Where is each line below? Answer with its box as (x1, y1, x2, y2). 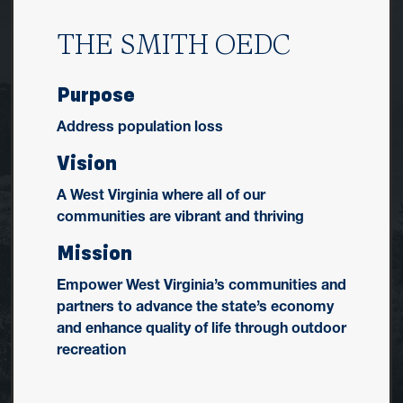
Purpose (57, 84, 135, 107)
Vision (57, 152, 117, 175)
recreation (57, 340, 126, 359)
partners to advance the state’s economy (57, 297, 334, 316)
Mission (57, 242, 132, 265)
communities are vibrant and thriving (57, 207, 304, 226)
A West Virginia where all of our (57, 185, 265, 204)
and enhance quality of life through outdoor (57, 318, 346, 337)
